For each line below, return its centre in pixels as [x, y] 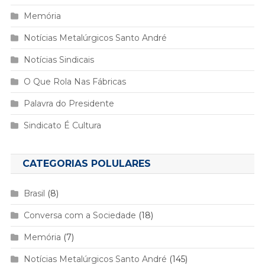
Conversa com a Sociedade [80, 216]
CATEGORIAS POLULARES [86, 164]
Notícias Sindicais [59, 60]
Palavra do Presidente [69, 104]
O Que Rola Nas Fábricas [75, 82]
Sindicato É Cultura [62, 126]
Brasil [34, 194]
